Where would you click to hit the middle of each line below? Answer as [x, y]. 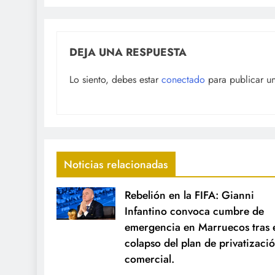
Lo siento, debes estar [115, 79]
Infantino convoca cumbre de [194, 211]
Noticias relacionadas [116, 164]
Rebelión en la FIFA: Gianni [189, 195]
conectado [183, 79]
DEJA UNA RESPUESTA [128, 52]
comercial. [149, 259]
